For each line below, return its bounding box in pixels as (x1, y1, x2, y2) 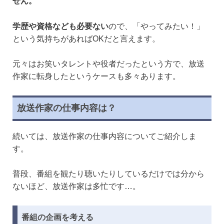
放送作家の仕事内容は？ (17, 102, 116, 113)
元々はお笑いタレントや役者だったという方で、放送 (12, 59, 204, 68)
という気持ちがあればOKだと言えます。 (12, 34, 160, 43)
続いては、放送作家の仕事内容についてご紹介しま (12, 131, 196, 140)
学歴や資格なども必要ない (12, 21, 108, 30)
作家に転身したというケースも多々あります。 (12, 72, 180, 81)
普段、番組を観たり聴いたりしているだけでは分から (12, 169, 204, 178)
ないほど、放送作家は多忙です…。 (12, 182, 140, 191)
